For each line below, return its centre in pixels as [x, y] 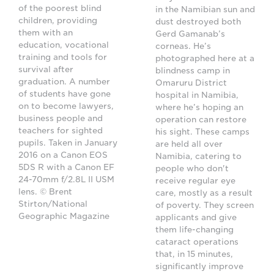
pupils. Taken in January [68, 143]
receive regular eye [195, 181]
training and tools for [63, 57]
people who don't [192, 169]
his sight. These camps [202, 132]
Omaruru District [191, 83]
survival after [46, 70]
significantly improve [199, 267]
